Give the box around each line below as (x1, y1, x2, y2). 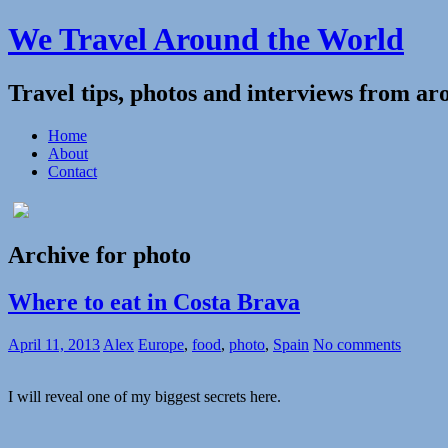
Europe (138, 335, 184, 353)
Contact (48, 162, 97, 180)
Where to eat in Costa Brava (8, 288, 300, 315)
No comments (313, 335, 401, 353)
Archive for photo (8, 241, 191, 268)
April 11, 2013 (8, 335, 100, 353)
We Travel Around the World (8, 21, 404, 58)
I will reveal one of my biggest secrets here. (8, 387, 281, 405)
